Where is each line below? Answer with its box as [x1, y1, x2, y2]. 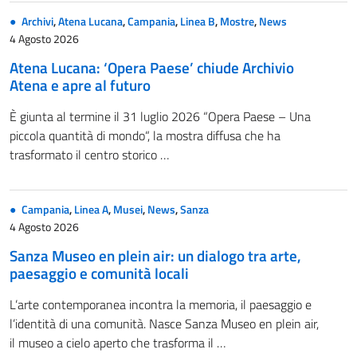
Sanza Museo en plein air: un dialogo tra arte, [10, 244, 301, 268]
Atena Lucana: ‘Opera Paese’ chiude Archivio [10, 56, 294, 80]
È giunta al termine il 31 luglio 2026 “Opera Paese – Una [10, 107, 311, 127]
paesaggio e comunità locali [10, 261, 189, 285]
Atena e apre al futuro [10, 73, 151, 97]
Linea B [180, 13, 215, 31]
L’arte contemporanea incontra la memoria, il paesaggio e [10, 295, 312, 315]
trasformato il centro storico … [10, 145, 169, 165]
